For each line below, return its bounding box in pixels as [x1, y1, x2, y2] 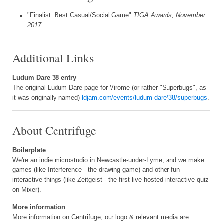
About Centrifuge [12, 122, 96, 138]
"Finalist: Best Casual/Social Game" [27, 11, 133, 19]
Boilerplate [12, 146, 46, 154]
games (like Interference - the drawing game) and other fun [12, 166, 180, 173]
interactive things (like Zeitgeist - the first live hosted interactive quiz [12, 176, 209, 183]
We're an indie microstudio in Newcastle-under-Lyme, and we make [12, 156, 204, 164]
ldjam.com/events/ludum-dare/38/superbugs [82, 94, 207, 101]
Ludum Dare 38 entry [12, 74, 76, 81]
